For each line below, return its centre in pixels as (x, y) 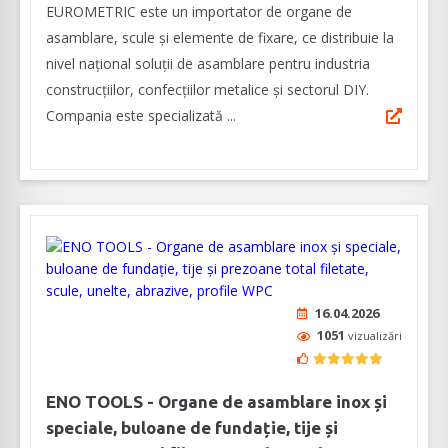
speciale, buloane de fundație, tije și (192, 428)
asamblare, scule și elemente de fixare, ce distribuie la (220, 38)
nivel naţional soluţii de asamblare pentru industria (208, 64)
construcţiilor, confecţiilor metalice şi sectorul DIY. (209, 90)
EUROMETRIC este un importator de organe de (199, 12)
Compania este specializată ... (141, 116)
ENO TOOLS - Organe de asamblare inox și (216, 402)
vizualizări (375, 336)
